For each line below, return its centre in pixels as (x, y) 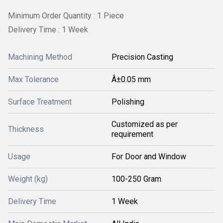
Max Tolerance (33, 80)
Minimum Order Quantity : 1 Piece (66, 16)
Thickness (26, 129)
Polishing (128, 102)
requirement (132, 134)
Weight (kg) (28, 179)
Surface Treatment (40, 102)
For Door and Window (149, 157)
